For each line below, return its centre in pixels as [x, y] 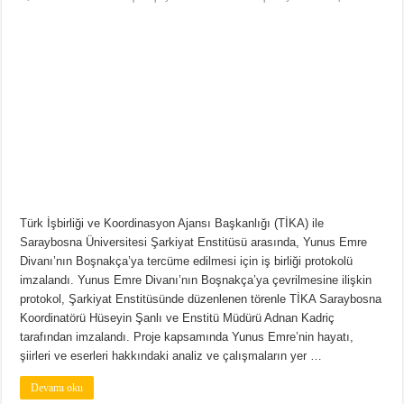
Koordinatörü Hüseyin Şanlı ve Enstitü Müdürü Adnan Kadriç [178, 318]
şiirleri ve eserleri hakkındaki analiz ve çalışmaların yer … [171, 356]
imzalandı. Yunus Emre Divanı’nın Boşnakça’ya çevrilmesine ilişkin [196, 280]
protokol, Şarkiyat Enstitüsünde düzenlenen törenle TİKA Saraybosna [201, 299]
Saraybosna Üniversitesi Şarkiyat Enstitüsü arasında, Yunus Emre [194, 243]
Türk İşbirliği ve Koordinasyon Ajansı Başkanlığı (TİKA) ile [172, 224]
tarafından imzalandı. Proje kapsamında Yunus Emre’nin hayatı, [187, 337]
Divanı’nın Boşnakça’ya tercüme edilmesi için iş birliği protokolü [187, 262]
